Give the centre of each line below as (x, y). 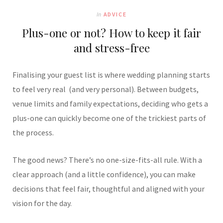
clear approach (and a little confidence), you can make (104, 174)
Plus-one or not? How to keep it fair (111, 33)
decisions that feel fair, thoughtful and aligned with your (109, 189)
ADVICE (115, 14)
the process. (33, 133)
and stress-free (111, 48)
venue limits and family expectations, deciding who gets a (110, 104)
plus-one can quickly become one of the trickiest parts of (109, 118)
